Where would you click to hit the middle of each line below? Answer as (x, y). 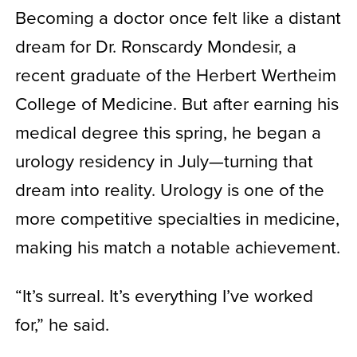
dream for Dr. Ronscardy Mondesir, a (155, 45)
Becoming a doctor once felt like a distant (178, 17)
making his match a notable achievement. (177, 246)
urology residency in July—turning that (164, 160)
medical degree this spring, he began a (168, 131)
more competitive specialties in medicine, (177, 218)
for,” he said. (62, 324)
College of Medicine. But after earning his (177, 103)
